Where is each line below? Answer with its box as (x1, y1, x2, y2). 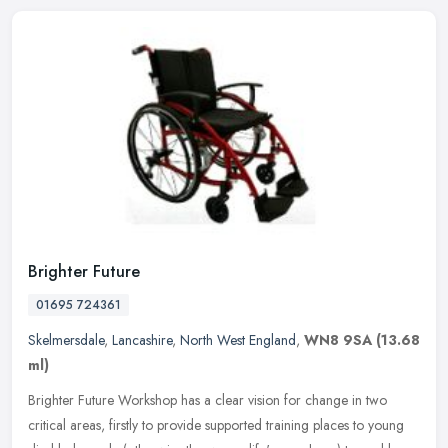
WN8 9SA (304, 329, 372, 350)
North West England (180, 329, 296, 350)
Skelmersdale (28, 329, 104, 350)
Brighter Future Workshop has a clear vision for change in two (28, 389, 387, 410)
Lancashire (112, 329, 172, 350)
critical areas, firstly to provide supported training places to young (28, 414, 404, 435)
